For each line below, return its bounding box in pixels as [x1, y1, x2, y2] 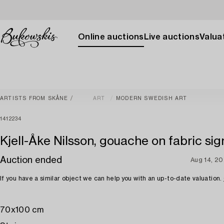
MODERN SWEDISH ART [116, 96, 187, 101]
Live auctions [143, 33, 199, 41]
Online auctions [78, 33, 144, 41]
